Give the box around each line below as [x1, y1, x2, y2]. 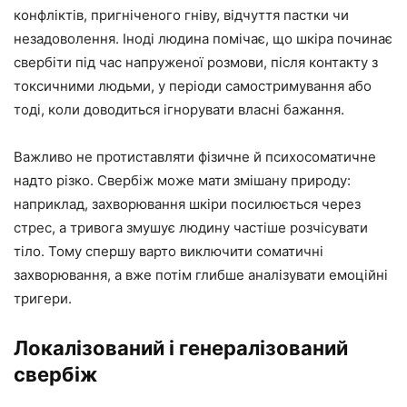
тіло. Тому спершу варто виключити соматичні [14, 243, 323, 260]
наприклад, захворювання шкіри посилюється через [14, 195, 361, 213]
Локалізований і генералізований [14, 336, 348, 360]
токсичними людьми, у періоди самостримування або [14, 77, 372, 94]
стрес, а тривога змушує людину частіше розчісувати [14, 219, 368, 236]
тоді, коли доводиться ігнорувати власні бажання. [14, 101, 344, 118]
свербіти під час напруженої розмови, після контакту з [14, 54, 378, 71]
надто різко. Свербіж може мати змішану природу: [14, 172, 351, 189]
